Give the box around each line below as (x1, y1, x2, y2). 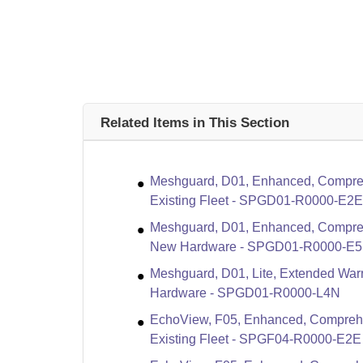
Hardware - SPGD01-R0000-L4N (150, 286, 340, 301)
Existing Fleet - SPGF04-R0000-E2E (150, 332, 361, 347)
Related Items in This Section (100, 114, 289, 130)
